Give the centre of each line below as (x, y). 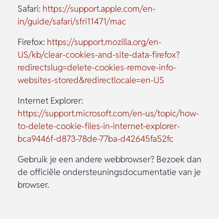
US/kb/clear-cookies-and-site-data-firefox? (99, 55)
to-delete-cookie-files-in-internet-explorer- (99, 126)
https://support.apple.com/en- (99, 9)
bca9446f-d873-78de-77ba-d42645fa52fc (98, 139)
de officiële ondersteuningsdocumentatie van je (109, 172)
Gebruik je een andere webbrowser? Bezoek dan (109, 159)
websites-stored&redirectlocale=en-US (93, 80)
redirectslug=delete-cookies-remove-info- (97, 67)
